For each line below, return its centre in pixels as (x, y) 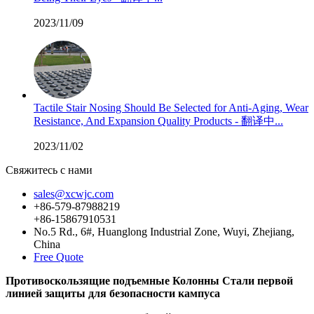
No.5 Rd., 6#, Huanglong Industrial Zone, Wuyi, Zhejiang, (164, 232)
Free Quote (59, 257)
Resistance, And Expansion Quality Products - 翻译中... (158, 121)
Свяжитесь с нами (49, 170)
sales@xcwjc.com (74, 194)
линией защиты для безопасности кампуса (113, 293)
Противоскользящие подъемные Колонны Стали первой (149, 281)
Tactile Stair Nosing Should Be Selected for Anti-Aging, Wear (171, 108)
